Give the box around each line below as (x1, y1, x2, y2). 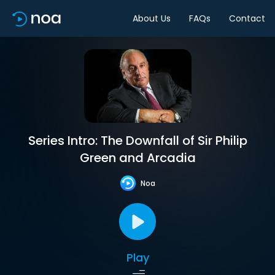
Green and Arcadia (79, 149, 196, 166)
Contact (229, 12, 265, 25)
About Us (133, 12, 171, 25)
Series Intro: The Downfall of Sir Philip (28, 132, 247, 149)
